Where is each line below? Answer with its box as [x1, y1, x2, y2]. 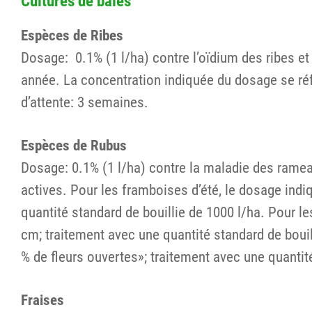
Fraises [21, 290, 64, 309]
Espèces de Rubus [21, 136, 127, 154]
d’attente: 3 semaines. [21, 93, 148, 111]
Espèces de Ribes [21, 26, 123, 44]
